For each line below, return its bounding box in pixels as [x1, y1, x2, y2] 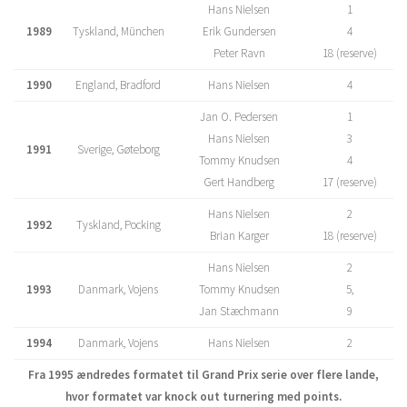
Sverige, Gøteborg [76, 142, 160, 157]
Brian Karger [209, 228, 269, 243]
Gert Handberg [203, 174, 274, 190]
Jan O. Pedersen [200, 109, 278, 124]
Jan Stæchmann [199, 303, 279, 319]
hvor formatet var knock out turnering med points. [65, 389, 342, 404]
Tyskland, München [72, 24, 164, 39]
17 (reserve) [323, 174, 377, 190]
